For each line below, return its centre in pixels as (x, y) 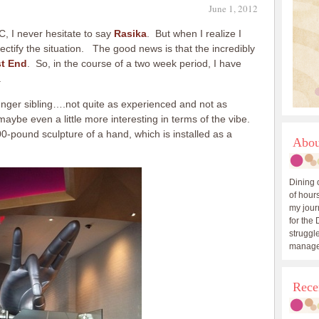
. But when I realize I (194, 33)
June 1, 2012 (233, 9)
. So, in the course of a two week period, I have (134, 63)
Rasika (130, 33)
